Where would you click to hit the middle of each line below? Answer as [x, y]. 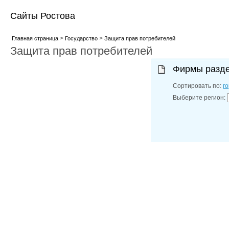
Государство [81, 38]
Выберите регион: [200, 98]
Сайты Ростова [43, 16]
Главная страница [35, 38]
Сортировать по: [198, 86]
